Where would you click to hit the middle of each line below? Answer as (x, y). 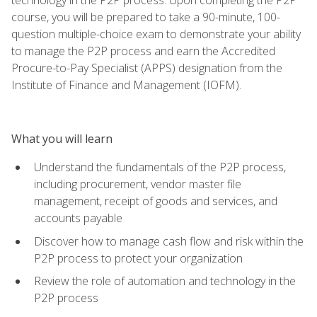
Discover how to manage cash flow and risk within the (169, 241)
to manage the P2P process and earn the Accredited (143, 51)
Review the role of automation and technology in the (165, 281)
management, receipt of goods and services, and (156, 201)
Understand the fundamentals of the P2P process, (160, 167)
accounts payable (78, 218)
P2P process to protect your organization (138, 258)
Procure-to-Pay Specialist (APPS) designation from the (147, 68)
